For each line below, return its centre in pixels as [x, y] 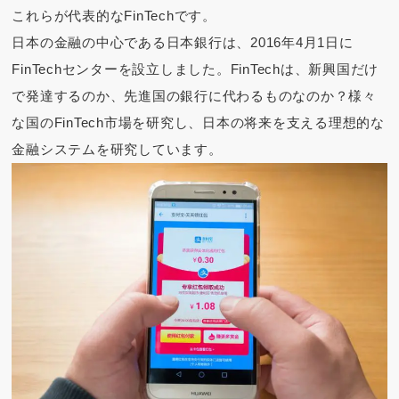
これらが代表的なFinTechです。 [114, 16]
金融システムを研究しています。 [117, 150]
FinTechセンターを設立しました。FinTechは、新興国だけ [195, 69]
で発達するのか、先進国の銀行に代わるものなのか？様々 [194, 96]
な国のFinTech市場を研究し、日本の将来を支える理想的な [198, 123]
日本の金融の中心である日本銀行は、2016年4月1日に [183, 43]
